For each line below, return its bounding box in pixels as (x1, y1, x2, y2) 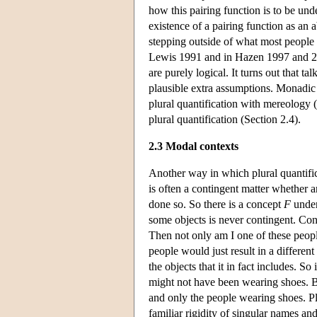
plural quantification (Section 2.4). (149, 113, 301, 125)
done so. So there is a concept (149, 197, 284, 210)
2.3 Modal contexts (149, 139, 238, 152)
